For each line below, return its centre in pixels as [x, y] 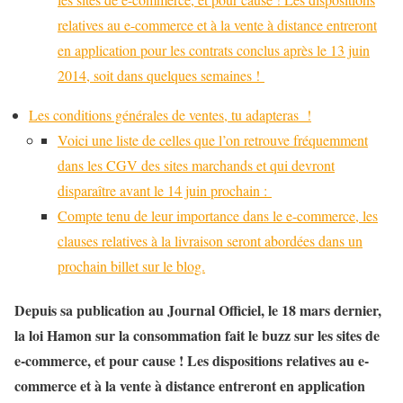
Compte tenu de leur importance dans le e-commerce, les [218, 215]
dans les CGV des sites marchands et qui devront [196, 165]
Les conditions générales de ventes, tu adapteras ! [170, 115]
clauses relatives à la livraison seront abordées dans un [210, 241]
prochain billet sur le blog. [131, 266]
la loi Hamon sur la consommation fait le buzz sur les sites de [197, 336]
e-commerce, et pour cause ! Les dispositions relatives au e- [192, 361]
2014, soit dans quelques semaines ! [161, 75]
